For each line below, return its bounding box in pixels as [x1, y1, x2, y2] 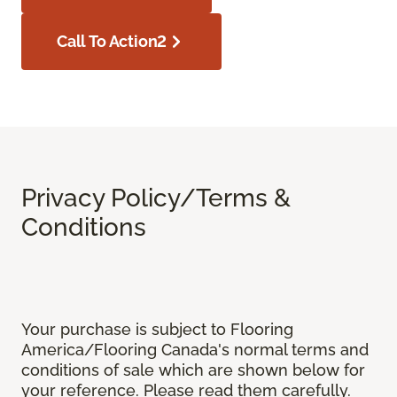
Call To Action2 [57, 32, 167, 51]
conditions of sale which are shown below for [21, 361, 365, 380]
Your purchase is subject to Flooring [21, 320, 293, 339]
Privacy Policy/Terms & [21, 183, 291, 214]
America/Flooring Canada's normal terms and [21, 340, 369, 360]
